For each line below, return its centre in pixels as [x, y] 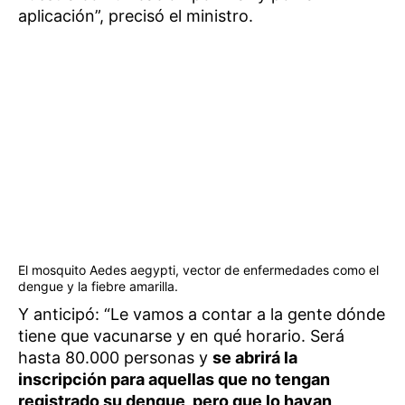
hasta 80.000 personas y [115, 357]
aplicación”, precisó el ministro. [136, 16]
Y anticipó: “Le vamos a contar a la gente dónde [202, 314]
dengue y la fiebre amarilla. [98, 286]
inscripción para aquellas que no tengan [174, 379]
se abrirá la [255, 357]
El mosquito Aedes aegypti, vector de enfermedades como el [198, 269]
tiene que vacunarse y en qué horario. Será [181, 335]
